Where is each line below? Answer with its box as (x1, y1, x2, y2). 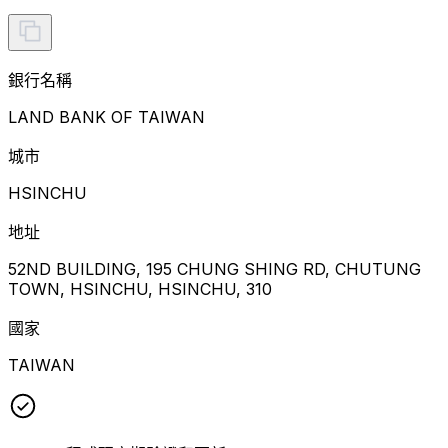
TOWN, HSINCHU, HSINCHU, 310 (8, 278, 272, 299)
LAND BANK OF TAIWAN (8, 106, 205, 127)
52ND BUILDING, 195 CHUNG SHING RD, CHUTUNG (8, 258, 421, 279)
